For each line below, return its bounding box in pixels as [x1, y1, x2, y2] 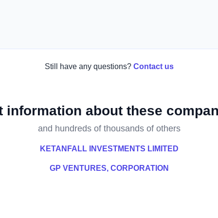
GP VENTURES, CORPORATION [49, 164, 169, 172]
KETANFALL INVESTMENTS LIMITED [39, 145, 179, 153]
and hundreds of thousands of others [37, 124, 181, 133]
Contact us [133, 62, 174, 71]
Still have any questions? [44, 62, 131, 71]
